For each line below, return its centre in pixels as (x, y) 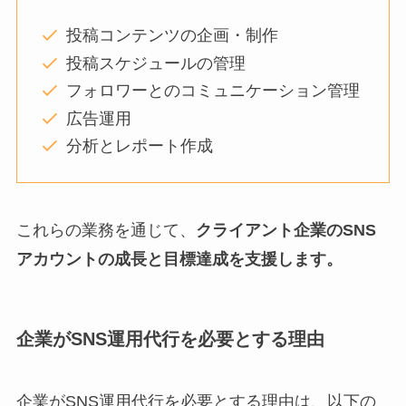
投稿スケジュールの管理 (155, 63)
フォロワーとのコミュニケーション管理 (213, 91)
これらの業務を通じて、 (106, 230)
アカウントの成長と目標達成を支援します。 (179, 259)
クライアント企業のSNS (285, 230)
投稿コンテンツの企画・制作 (172, 36)
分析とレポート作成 (139, 146)
